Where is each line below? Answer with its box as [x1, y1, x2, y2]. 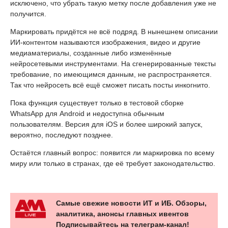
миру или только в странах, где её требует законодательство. [10, 159, 215, 167]
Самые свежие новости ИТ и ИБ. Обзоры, [56, 198, 207, 207]
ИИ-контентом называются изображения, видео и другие [10, 38, 201, 46]
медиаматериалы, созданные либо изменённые [10, 48, 172, 57]
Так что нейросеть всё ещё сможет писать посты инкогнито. [10, 80, 210, 89]
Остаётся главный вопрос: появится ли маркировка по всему [10, 148, 214, 157]
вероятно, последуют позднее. [10, 130, 113, 139]
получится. [10, 9, 46, 18]
